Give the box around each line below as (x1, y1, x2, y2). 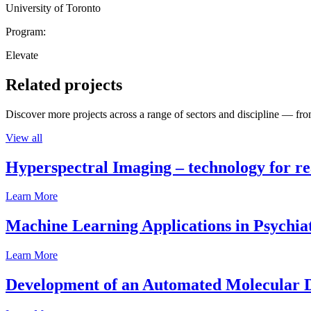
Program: (6, 25, 46, 37)
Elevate (6, 49, 38, 61)
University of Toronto (6, 1, 101, 14)
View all (6, 131, 42, 144)
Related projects (6, 75, 122, 94)
